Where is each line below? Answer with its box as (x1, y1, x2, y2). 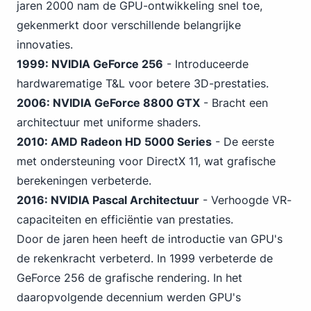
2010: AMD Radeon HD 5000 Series (17, 135, 212, 149)
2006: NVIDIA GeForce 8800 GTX (17, 96, 200, 110)
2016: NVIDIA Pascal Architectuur (17, 193, 199, 207)
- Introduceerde (163, 57, 249, 71)
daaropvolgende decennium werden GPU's (17, 290, 241, 304)
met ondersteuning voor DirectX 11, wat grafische (17, 154, 276, 168)
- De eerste (212, 135, 274, 149)
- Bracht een (200, 96, 268, 110)
